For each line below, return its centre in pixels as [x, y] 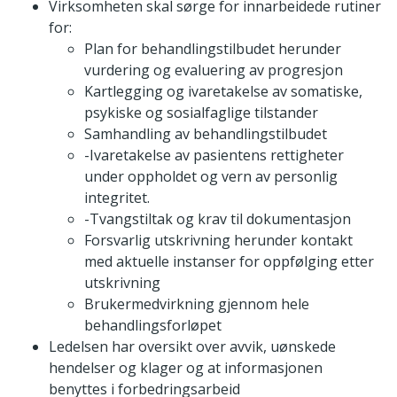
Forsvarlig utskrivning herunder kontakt [218, 241]
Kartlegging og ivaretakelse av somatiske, [223, 92]
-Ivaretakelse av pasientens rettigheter [214, 156]
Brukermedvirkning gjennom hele [197, 304]
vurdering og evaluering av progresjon [214, 70]
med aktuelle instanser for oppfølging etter [229, 262]
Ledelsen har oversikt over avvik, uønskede [192, 347]
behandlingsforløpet [153, 326]
